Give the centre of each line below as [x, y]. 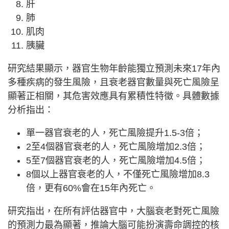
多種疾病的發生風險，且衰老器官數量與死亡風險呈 [113, 82]
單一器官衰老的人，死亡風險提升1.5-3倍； [115, 133]
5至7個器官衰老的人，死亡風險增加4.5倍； [116, 160]
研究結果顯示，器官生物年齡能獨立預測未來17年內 [114, 68]
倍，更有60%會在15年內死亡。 [91, 188]
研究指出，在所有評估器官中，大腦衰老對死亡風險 [113, 211]
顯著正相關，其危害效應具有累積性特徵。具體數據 [113, 96]
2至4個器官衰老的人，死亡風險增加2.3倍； [116, 146]
